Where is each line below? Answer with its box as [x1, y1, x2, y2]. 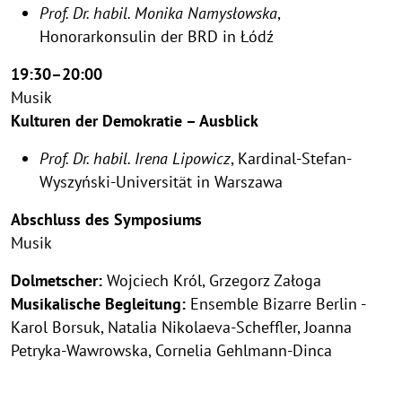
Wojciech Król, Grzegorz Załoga [102, 269, 321, 291]
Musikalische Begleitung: [11, 293, 186, 314]
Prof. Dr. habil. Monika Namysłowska [39, 2, 277, 23]
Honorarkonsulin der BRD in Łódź [39, 25, 274, 47]
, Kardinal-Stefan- [231, 147, 352, 169]
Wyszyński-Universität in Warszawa [39, 170, 283, 192]
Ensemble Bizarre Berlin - [186, 293, 365, 314]
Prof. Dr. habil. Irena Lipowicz [39, 147, 231, 169]
